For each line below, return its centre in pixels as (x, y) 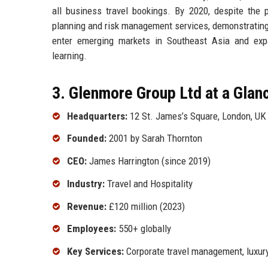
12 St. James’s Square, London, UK (197, 116)
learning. (69, 55)
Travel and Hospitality (149, 183)
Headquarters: (97, 116)
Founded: (87, 138)
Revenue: (87, 206)
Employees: (92, 229)
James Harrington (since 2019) (149, 161)
